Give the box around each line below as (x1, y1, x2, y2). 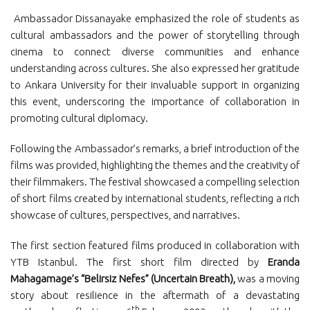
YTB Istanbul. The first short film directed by (10, 256, 268, 268)
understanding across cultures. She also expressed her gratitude (10, 62, 300, 74)
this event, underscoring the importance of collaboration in (10, 95, 300, 107)
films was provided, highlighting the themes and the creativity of (10, 159, 300, 171)
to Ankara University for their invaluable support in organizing (10, 79, 300, 91)
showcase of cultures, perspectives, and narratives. (10, 209, 240, 221)
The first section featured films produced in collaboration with (10, 239, 300, 251)
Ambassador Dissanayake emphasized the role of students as (10, 12, 300, 24)
